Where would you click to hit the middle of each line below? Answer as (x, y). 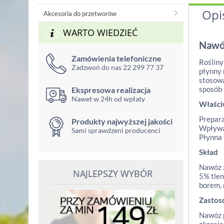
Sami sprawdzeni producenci (116, 130)
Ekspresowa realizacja (111, 90)
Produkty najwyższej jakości (122, 121)
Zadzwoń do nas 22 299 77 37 (117, 67)
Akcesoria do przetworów (80, 13)
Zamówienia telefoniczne (116, 58)
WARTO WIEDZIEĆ (100, 32)
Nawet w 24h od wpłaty (108, 99)
